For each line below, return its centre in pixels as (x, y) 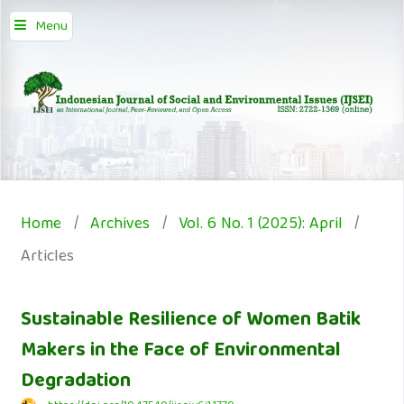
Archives (119, 225)
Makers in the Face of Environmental (180, 352)
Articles (47, 258)
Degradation (75, 383)
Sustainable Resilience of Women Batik (190, 321)
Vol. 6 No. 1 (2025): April (260, 225)
